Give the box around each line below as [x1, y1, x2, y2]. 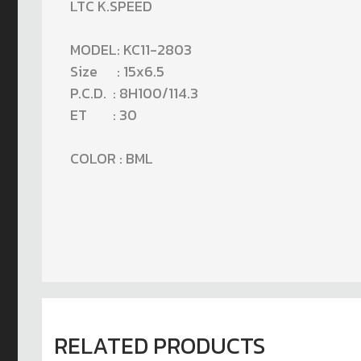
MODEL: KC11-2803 [70, 39, 192, 60]
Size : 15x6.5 [70, 60, 164, 82]
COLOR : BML [70, 147, 153, 169]
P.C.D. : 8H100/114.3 [70, 82, 198, 104]
